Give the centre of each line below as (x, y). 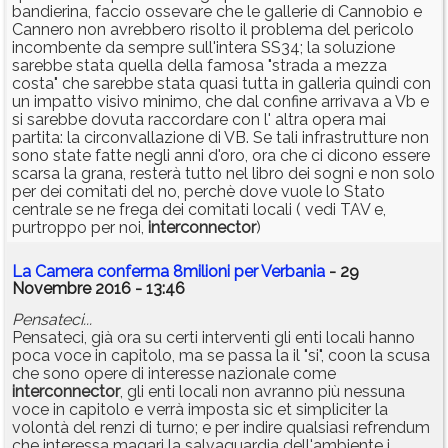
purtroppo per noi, (80, 228)
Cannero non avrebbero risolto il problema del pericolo (213, 30)
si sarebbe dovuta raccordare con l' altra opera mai (199, 120)
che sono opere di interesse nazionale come (174, 374)
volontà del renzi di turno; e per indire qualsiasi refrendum (221, 428)
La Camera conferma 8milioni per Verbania (168, 272)
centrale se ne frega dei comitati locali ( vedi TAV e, (199, 210)
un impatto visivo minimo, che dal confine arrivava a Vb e (220, 102)
